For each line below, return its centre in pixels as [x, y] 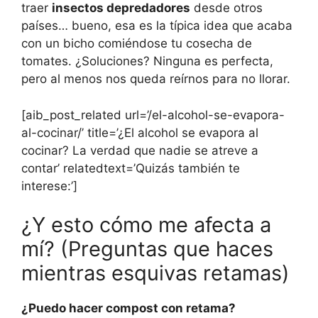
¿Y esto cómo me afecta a [146, 225]
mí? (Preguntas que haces [147, 249]
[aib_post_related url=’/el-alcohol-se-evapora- [153, 115]
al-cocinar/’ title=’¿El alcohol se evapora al [140, 132]
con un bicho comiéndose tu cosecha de [137, 44]
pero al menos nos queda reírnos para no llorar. [156, 79]
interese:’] [49, 186]
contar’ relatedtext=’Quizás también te [131, 168]
